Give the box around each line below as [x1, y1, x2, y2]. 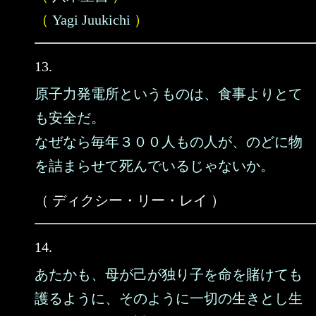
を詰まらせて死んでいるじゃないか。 [35, 158, 274, 174]
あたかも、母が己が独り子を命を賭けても [35, 267, 303, 282]
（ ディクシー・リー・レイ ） [35, 193, 225, 208]
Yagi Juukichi [52, 12, 130, 28]
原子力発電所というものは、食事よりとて [35, 86, 303, 102]
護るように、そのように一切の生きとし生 [35, 291, 303, 306]
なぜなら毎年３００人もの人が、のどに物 [35, 134, 303, 150]
